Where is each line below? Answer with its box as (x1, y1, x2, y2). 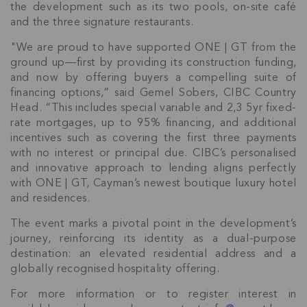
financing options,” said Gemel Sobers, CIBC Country (10, 87, 297, 99)
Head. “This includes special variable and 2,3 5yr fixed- (10, 102, 297, 114)
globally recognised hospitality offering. (10, 263, 220, 275)
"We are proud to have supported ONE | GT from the (10, 42, 297, 53)
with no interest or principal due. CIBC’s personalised (10, 147, 297, 159)
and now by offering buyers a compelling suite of (10, 72, 297, 84)
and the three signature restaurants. (10, 16, 194, 28)
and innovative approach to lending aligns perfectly (10, 162, 297, 174)
